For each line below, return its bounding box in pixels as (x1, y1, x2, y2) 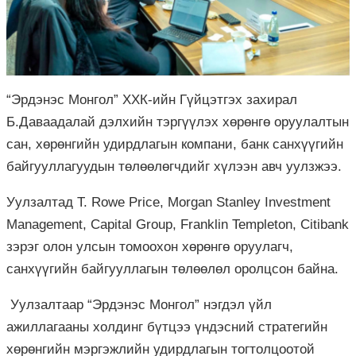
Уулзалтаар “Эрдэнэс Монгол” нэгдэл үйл (6, 296, 272, 312)
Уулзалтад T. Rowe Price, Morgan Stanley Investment (6, 194, 331, 210)
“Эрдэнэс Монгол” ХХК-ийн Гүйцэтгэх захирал (6, 91, 297, 107)
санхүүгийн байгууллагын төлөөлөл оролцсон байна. (6, 261, 339, 277)
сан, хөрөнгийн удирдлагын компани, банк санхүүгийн (6, 136, 343, 152)
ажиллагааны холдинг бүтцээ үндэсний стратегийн (6, 319, 327, 335)
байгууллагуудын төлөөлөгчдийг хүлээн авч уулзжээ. (6, 158, 342, 174)
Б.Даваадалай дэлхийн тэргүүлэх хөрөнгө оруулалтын (6, 114, 349, 130)
